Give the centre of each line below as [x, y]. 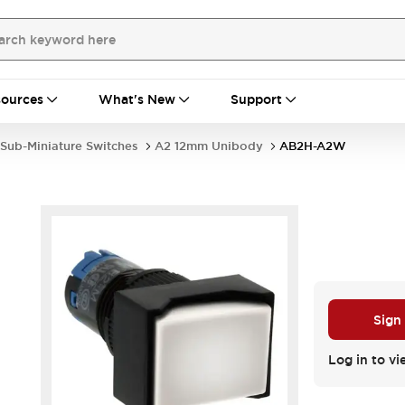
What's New [137, 99]
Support [256, 99]
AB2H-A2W [313, 146]
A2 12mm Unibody [209, 146]
